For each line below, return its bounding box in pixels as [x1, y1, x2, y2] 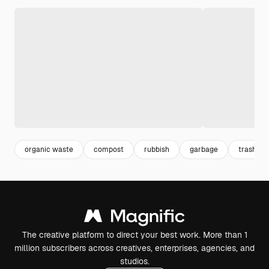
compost [94, 144, 124, 154]
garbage [190, 144, 218, 154]
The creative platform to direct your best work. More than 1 [22, 229, 247, 241]
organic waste [25, 144, 73, 154]
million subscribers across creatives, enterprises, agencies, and [14, 243, 255, 254]
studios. [119, 256, 150, 267]
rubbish [144, 144, 169, 154]
